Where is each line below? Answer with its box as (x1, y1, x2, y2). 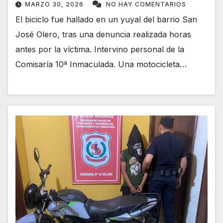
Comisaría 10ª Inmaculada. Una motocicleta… (15, 59, 187, 70)
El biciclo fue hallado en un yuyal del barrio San (15, 14, 197, 25)
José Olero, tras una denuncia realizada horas (15, 29, 191, 40)
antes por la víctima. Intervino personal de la (15, 44, 184, 55)
